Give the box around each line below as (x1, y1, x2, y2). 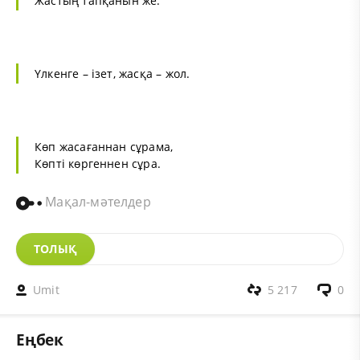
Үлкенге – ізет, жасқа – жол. (35, 65, 190, 81)
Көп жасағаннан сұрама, (35, 138, 174, 154)
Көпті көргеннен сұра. (35, 155, 162, 171)
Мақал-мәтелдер (42, 192, 151, 211)
